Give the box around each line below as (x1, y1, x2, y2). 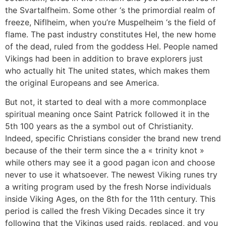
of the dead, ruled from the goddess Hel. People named (5, 41, 218, 51)
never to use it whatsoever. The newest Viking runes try (5, 169, 217, 180)
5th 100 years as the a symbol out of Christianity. (5, 121, 193, 132)
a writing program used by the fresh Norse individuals (5, 182, 211, 192)
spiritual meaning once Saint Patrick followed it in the (5, 109, 209, 120)
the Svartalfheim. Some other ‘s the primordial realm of (5, 5, 215, 15)
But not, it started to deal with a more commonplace (5, 97, 206, 107)
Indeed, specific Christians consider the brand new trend (5, 133, 221, 144)
